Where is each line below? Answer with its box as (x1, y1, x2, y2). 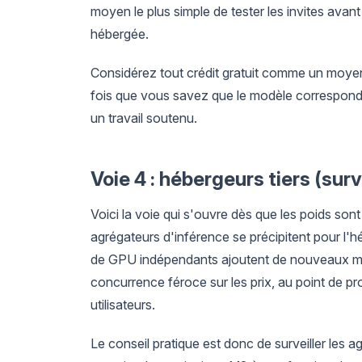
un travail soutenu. (90, 109, 197, 126)
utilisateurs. (90, 296, 155, 313)
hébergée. (90, 25, 149, 42)
